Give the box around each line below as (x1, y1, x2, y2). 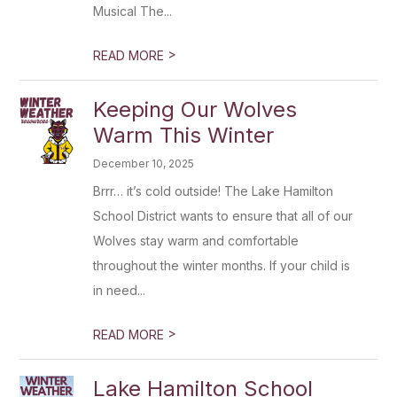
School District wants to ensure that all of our (93, 208, 354, 223)
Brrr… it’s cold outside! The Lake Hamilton (93, 183, 334, 198)
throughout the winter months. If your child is (93, 258, 351, 273)
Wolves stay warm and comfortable (93, 233, 300, 248)
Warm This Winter (93, 122, 275, 148)
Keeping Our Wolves (93, 97, 298, 122)
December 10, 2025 (93, 157, 195, 170)
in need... (93, 283, 146, 298)
